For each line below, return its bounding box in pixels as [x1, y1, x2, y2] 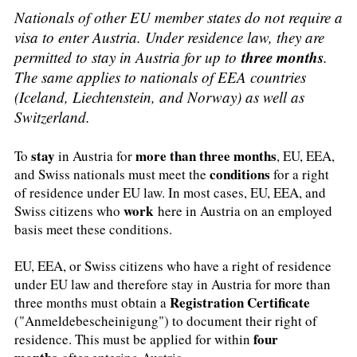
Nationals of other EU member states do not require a [14, 7, 343, 28]
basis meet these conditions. [14, 220, 172, 239]
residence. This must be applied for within [14, 330, 250, 348]
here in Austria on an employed [153, 202, 332, 221]
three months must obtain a [14, 293, 170, 312]
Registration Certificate [170, 292, 310, 312]
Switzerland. [14, 107, 90, 127]
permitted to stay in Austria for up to [14, 47, 241, 68]
